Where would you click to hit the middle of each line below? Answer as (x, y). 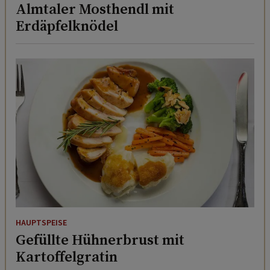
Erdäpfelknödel (67, 25)
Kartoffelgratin (67, 257)
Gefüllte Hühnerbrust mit (100, 240)
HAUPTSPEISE (41, 223)
